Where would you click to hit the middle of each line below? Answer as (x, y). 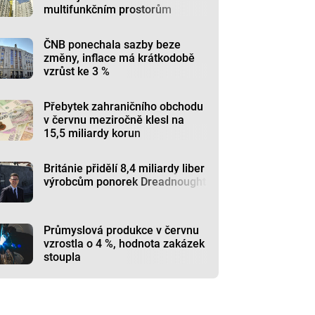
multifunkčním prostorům (108, 9)
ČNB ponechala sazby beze (112, 45)
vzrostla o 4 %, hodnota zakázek (124, 244)
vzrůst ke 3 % (77, 71)
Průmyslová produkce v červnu (122, 230)
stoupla (63, 257)
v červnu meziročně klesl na (114, 120)
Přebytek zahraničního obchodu (124, 107)
